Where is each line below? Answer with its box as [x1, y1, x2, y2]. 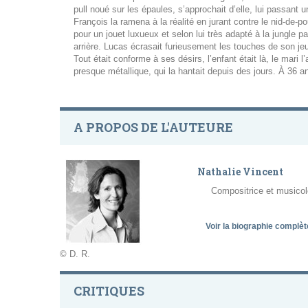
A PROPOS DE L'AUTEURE [74, 119, 233, 136]
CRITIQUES [74, 283, 144, 300]
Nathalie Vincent [197, 165, 283, 179]
